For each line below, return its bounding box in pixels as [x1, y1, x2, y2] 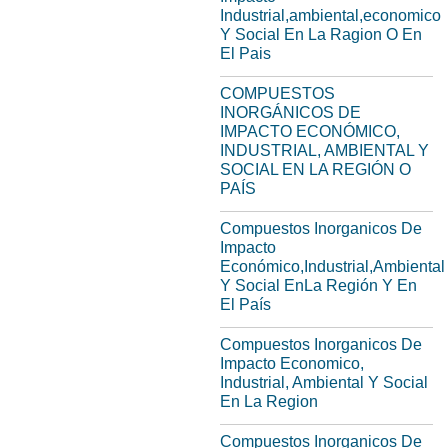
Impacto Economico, [220, 355, 364, 372]
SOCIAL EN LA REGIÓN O [220, 161, 411, 178]
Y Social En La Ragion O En [220, 26, 422, 43]
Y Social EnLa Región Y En [220, 277, 417, 294]
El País [220, 296, 271, 313]
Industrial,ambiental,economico [220, 7, 441, 24]
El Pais [220, 45, 271, 62]
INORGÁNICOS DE [220, 104, 361, 121]
